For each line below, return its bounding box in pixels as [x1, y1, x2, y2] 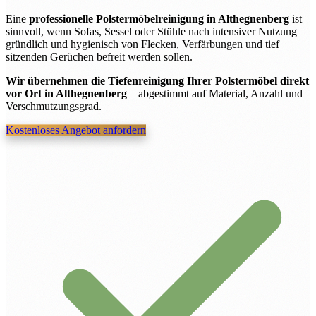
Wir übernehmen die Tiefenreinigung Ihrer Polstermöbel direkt [6, 74, 309, 87]
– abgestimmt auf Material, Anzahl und [127, 87, 303, 99]
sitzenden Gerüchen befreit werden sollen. [6, 50, 193, 63]
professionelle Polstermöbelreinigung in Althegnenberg [29, 12, 289, 25]
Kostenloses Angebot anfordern [6, 123, 146, 136]
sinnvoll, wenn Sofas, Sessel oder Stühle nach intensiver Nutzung [6, 25, 297, 37]
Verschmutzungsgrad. [6, 99, 102, 112]
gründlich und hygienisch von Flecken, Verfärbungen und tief [6, 37, 279, 50]
